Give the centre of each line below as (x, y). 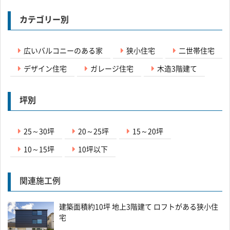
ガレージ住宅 (112, 69)
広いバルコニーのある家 (63, 51)
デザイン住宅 (45, 69)
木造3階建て (177, 69)
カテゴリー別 (44, 20)
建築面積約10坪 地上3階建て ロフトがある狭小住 (139, 207)
